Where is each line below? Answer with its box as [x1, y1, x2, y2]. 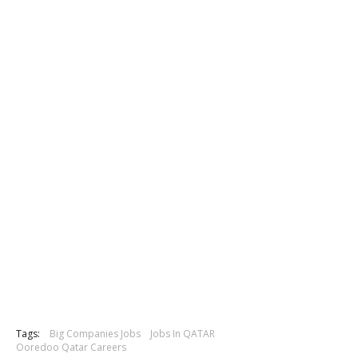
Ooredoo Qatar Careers [16, 340, 126, 354]
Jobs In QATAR [150, 326, 215, 340]
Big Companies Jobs [50, 326, 141, 340]
